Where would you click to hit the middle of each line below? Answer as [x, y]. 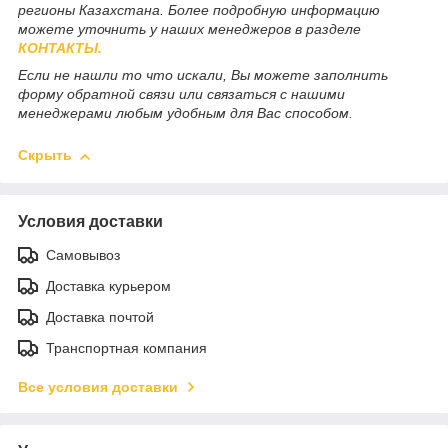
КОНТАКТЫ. [60, 48]
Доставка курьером [108, 285]
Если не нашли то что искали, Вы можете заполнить [203, 75]
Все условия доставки [98, 386]
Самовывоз [83, 254]
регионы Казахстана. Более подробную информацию [199, 10]
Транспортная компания [126, 347]
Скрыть [45, 155]
